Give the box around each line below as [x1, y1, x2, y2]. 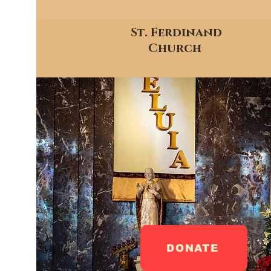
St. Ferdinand [131, 25, 222, 41]
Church [148, 41, 204, 56]
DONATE [166, 242, 219, 254]
